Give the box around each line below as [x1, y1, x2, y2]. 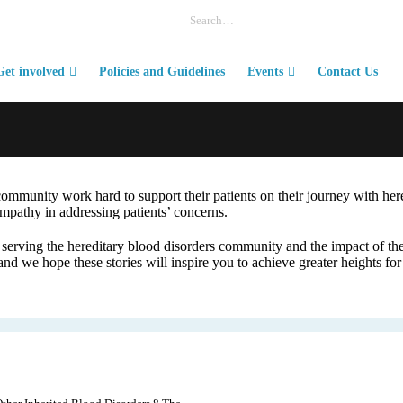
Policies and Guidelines [99, 65, 225, 78]
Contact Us [318, 65, 378, 78]
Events [247, 65, 283, 78]
